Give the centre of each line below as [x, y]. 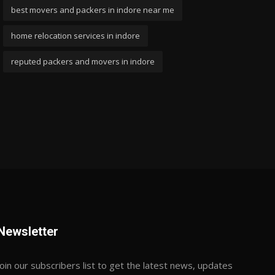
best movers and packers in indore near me [92, 10]
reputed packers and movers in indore [83, 61]
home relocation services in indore [75, 36]
